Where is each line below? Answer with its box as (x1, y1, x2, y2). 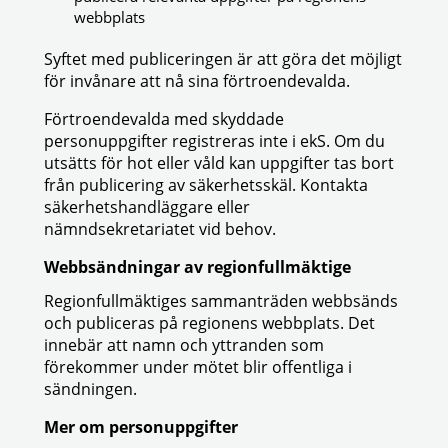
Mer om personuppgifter (44, 416, 238, 438)
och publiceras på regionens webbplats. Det (44, 312, 375, 334)
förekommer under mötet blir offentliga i (44, 356, 352, 378)
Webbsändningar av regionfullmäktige (44, 256, 351, 278)
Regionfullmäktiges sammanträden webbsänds (44, 290, 398, 312)
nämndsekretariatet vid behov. (44, 218, 276, 240)
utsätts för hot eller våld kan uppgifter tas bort (44, 152, 394, 174)
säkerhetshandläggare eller (44, 196, 250, 218)
